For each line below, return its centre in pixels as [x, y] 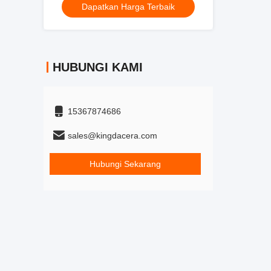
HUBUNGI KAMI [98, 67]
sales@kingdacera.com [113, 135]
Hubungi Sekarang [125, 164]
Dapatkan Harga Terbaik [128, 7]
